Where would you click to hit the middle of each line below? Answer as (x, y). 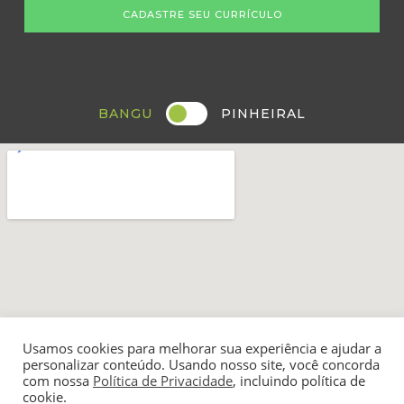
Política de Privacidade (163, 381)
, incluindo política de (299, 381)
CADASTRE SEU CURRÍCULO (202, 15)
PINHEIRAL (264, 113)
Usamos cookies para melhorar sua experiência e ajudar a (202, 348)
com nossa (58, 381)
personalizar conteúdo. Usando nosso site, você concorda (201, 364)
